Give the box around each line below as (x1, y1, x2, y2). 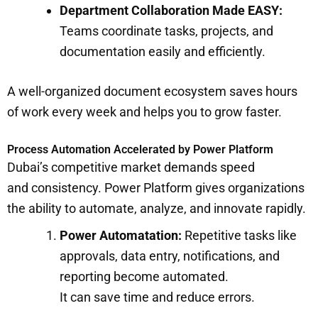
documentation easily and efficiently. (60, 43, 268, 59)
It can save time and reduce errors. (60, 289, 258, 305)
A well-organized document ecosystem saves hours (7, 83, 297, 99)
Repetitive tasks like (182, 227, 297, 243)
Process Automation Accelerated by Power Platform (7, 142, 273, 156)
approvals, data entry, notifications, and (60, 248, 280, 263)
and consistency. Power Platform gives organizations (7, 180, 305, 195)
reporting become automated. (60, 268, 229, 284)
